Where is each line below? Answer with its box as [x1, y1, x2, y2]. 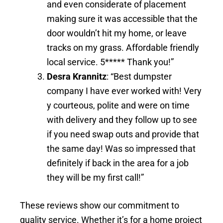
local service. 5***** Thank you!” [47, 57, 174, 68]
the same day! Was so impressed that [47, 143, 196, 154]
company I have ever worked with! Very [47, 86, 202, 97]
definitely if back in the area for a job [47, 158, 189, 169]
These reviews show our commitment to [20, 200, 179, 211]
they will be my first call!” [47, 172, 144, 183]
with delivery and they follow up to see [47, 114, 197, 125]
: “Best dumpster [107, 71, 172, 82]
